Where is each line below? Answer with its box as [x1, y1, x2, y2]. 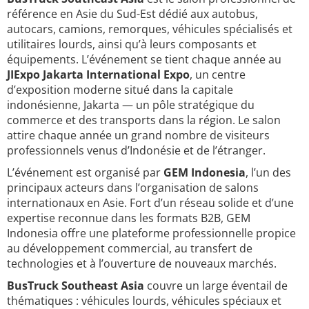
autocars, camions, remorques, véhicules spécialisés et [7, 21, 292, 37]
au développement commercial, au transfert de [7, 241, 252, 256]
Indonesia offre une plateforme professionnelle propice [7, 226, 296, 241]
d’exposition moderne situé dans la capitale [7, 82, 233, 97]
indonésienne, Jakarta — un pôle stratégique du [7, 97, 255, 112]
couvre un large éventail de [144, 278, 288, 293]
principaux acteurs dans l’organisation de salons [7, 180, 259, 195]
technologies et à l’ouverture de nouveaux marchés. [7, 256, 277, 271]
